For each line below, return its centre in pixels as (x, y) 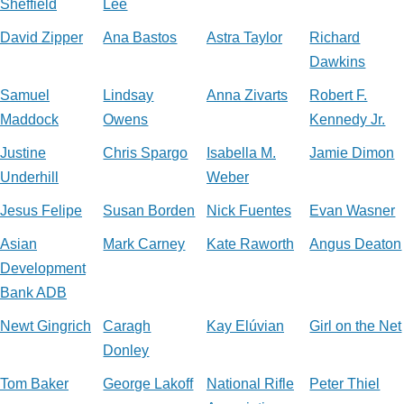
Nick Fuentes (248, 211)
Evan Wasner (353, 211)
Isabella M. (241, 153)
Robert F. (339, 95)
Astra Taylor (244, 37)
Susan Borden (149, 211)
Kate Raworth (250, 244)
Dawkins (338, 62)
